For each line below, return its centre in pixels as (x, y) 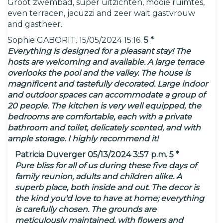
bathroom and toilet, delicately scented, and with (104, 128)
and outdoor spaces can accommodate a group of (106, 95)
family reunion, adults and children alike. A (98, 177)
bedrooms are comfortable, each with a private (100, 117)
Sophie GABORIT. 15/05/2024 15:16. (75, 40)
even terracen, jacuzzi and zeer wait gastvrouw (101, 13)
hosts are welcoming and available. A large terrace (106, 62)
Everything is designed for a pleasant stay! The (99, 51)
